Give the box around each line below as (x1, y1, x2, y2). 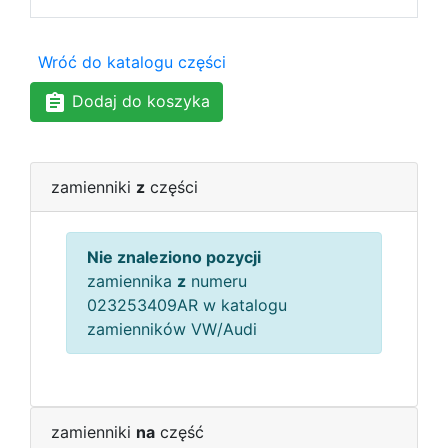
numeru (186, 270, 247, 291)
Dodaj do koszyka (67, 91, 210, 111)
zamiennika (87, 270, 177, 291)
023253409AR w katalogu (87, 294, 287, 315)
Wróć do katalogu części (38, 52, 226, 72)
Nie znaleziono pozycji (87, 246, 261, 267)
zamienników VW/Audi (87, 318, 257, 339)
